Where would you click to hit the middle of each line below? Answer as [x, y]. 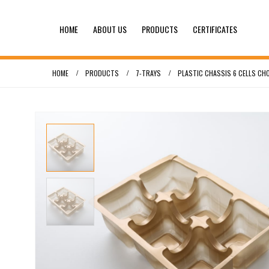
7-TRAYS [148, 73]
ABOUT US [110, 29]
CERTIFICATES [215, 29]
